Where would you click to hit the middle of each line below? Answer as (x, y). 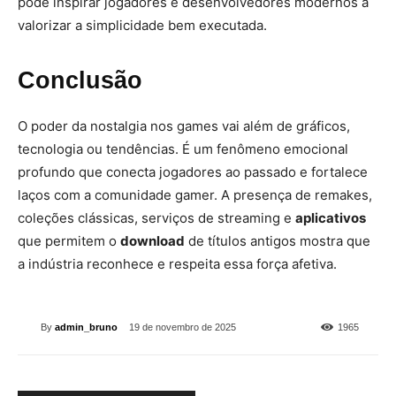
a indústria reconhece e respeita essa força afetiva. (177, 264)
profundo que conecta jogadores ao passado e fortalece (193, 172)
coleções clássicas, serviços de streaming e (156, 218)
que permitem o (69, 241)
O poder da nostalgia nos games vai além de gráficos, (184, 126)
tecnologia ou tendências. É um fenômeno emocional (183, 149)
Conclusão (80, 80)
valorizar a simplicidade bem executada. (142, 25)
